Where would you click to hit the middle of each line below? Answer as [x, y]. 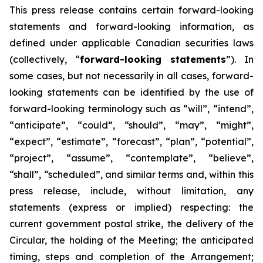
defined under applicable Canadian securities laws [131, 43]
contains [118, 10]
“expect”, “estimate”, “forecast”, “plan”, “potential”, [131, 141]
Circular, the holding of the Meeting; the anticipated [131, 240]
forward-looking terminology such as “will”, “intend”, [131, 109]
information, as [217, 26]
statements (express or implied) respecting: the [131, 207]
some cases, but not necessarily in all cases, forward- [131, 76]
